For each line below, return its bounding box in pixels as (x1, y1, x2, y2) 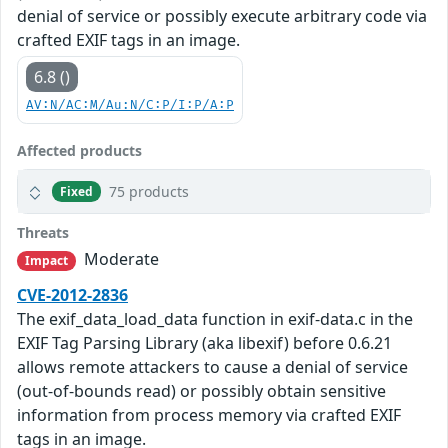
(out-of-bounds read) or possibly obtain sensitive (17, 380, 386, 403)
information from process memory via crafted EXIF (17, 404, 401, 427)
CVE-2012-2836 (17, 284, 128, 307)
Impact (24, 252, 69, 270)
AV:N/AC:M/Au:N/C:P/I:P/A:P (26, 98, 234, 114)
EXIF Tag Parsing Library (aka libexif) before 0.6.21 (17, 332, 392, 355)
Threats (17, 223, 69, 243)
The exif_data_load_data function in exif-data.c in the (17, 308, 413, 331)
